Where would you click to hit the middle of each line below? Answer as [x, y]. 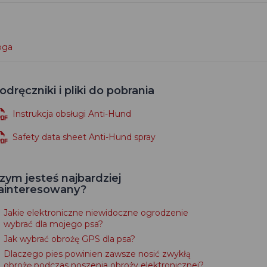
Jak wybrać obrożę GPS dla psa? [69, 239]
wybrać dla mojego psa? [53, 224]
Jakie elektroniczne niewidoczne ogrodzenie [96, 213]
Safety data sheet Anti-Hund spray [84, 137]
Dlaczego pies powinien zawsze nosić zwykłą [97, 254]
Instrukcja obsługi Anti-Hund [72, 114]
